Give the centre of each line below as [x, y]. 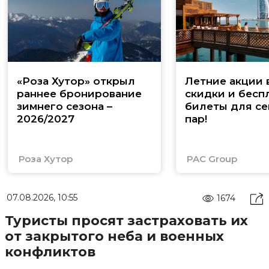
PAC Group [212, 159]
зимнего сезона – [65, 106]
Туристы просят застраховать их [126, 220]
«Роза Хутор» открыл [76, 81]
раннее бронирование [79, 93]
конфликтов [50, 252]
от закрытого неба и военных [114, 236]
